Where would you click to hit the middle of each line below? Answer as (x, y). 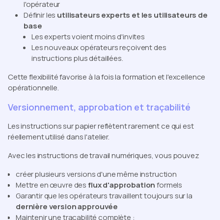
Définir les (41, 15)
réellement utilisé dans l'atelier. (59, 137)
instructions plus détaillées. (77, 58)
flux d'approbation (122, 185)
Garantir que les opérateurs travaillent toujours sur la (104, 195)
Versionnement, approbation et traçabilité (99, 107)
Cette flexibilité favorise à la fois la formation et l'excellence (107, 77)
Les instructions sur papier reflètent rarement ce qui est (101, 126)
